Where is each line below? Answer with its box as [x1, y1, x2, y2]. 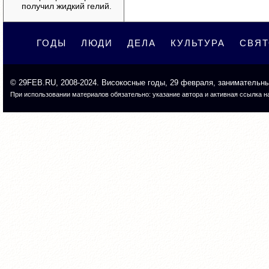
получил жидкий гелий [22, 1, 109, 11]
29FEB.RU [19, 78, 56, 87]
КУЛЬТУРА [171, 38, 225, 48]
